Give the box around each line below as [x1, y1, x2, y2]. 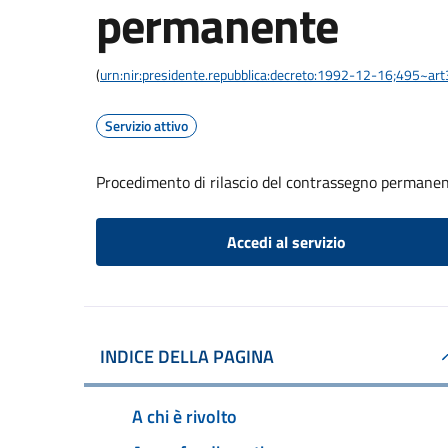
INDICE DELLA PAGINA [100, 343, 274, 370]
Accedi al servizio [226, 230, 346, 254]
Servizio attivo [105, 115, 188, 136]
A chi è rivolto [132, 402, 237, 430]
